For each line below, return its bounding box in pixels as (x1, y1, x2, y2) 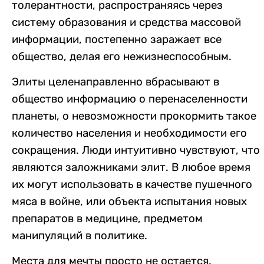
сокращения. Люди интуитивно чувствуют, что (12, 144, 260, 157)
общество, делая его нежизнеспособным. (12, 49, 232, 63)
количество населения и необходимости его (12, 127, 247, 140)
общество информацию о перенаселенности (12, 93, 247, 106)
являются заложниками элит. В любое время (12, 161, 250, 174)
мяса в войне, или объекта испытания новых (12, 195, 247, 209)
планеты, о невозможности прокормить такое (12, 110, 256, 123)
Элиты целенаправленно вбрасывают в (12, 75, 219, 89)
